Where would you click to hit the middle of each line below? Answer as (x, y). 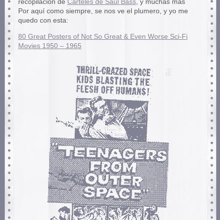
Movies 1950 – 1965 (50, 46)
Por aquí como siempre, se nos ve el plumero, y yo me (103, 11)
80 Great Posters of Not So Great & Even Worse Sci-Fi (103, 36)
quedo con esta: (43, 20)
